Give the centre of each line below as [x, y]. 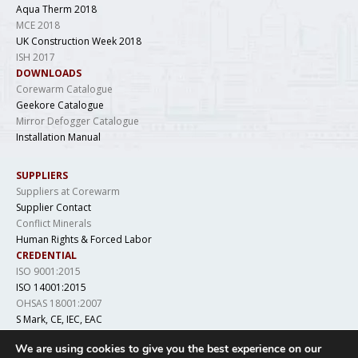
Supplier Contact [54, 208]
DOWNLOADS [49, 74]
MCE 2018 [38, 26]
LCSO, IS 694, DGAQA [64, 336]
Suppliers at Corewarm [68, 192]
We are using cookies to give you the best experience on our [168, 349]
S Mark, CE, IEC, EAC [59, 320]
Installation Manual [58, 137]
